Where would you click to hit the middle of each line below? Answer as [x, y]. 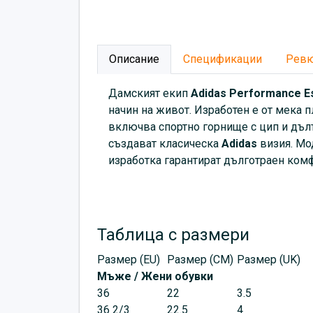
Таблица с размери [175, 235]
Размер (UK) [269, 260]
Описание [134, 59]
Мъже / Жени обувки [155, 277]
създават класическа [165, 144]
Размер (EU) [129, 260]
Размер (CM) [200, 260]
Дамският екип [150, 94]
